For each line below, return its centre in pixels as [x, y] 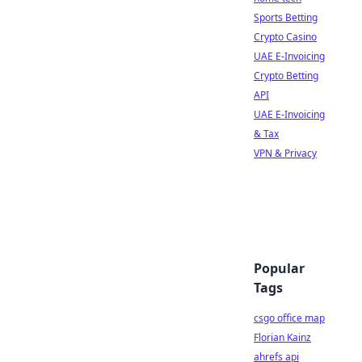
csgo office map [289, 318]
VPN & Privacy [285, 153]
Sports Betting [286, 17]
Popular [279, 268]
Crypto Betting [286, 76]
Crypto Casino [285, 37]
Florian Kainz [282, 337]
